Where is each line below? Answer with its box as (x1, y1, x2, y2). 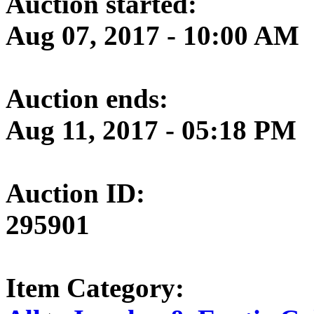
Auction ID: (6, 177, 145, 208)
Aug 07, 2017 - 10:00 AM (6, 20, 299, 50)
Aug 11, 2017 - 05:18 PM (6, 114, 296, 145)
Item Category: (6, 272, 184, 303)
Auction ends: (6, 83, 168, 114)
